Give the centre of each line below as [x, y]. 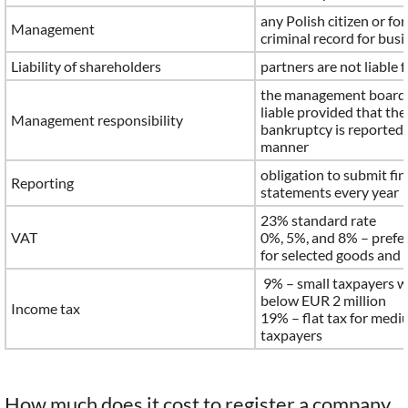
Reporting [42, 183]
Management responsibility [97, 120]
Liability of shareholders [86, 66]
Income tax [46, 309]
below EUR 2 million [323, 301]
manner [286, 147]
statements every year [330, 192]
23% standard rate [318, 220]
